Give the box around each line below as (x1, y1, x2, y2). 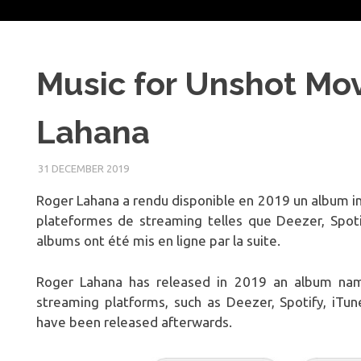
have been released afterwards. (35, 313, 232, 330)
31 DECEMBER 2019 (38, 163, 130, 175)
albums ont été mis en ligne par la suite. (35, 233, 280, 249)
